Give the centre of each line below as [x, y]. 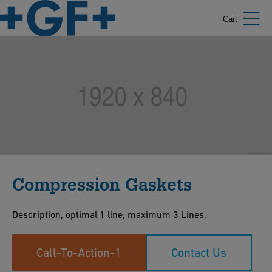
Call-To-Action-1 [79, 253]
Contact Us [199, 253]
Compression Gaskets [102, 184]
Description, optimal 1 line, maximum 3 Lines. [109, 215]
